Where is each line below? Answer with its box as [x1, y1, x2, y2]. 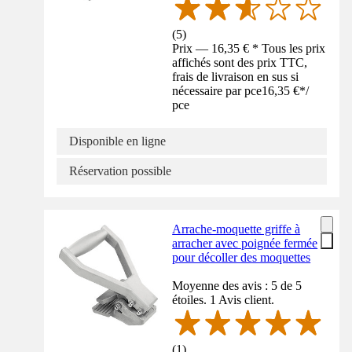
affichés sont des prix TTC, [172, 55, 308, 69]
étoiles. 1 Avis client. [172, 292, 275, 306]
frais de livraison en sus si [172, 69, 299, 83]
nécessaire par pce [172, 83, 262, 97]
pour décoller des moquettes [172, 250, 311, 264]
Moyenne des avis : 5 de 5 [172, 278, 302, 292]
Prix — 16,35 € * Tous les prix [172, 41, 326, 55]
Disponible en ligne [69, 134, 166, 148]
